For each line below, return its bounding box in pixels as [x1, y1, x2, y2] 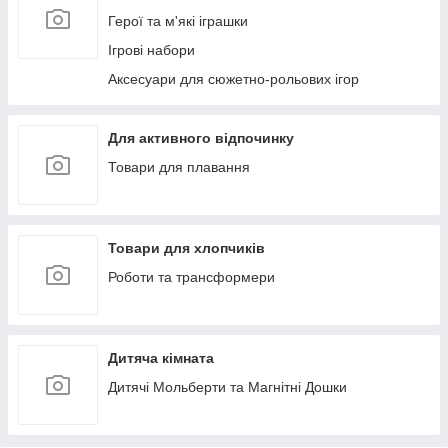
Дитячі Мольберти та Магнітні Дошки [108, 379, 347, 395]
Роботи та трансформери [108, 269, 275, 285]
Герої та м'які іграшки [108, 13, 248, 29]
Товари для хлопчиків [108, 240, 265, 256]
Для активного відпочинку [108, 130, 294, 146]
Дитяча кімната [108, 350, 214, 366]
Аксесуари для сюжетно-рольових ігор [108, 71, 359, 87]
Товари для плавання [108, 159, 250, 175]
